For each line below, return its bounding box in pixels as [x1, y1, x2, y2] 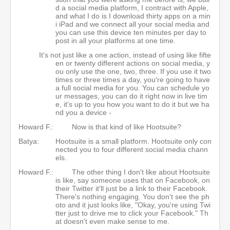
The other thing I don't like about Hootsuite [72, 167, 210, 176]
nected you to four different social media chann [55, 145, 208, 154]
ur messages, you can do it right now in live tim [55, 91, 207, 100]
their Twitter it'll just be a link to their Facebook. [55, 184, 207, 193]
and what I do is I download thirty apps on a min [55, 11, 210, 20]
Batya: [18, 137, 39, 145]
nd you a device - [55, 108, 111, 117]
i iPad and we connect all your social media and [55, 20, 209, 28]
